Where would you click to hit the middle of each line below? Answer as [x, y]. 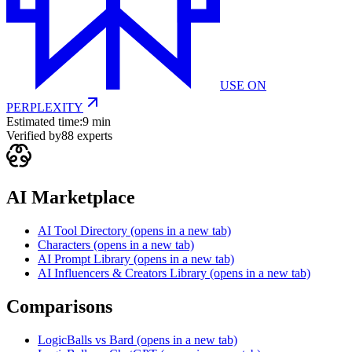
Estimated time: [44, 122]
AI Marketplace [71, 198]
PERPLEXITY [45, 108]
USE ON [243, 86]
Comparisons [59, 307]
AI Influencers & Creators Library [122, 273]
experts [93, 136]
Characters [64, 245]
